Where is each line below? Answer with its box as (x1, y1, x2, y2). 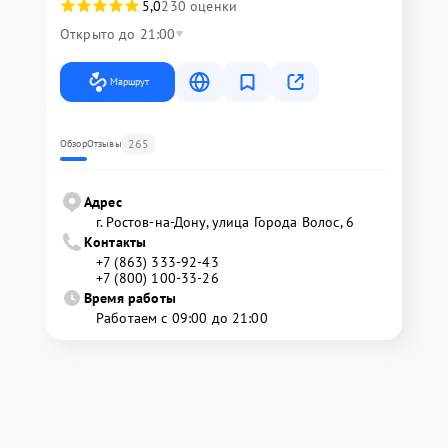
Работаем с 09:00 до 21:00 (96, 309, 268, 327)
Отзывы (86, 137, 122, 150)
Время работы (84, 289, 176, 307)
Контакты (84, 233, 147, 251)
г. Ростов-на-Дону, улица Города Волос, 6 (96, 213, 354, 231)
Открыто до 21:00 (60, 25, 176, 43)
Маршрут (110, 75, 149, 88)
